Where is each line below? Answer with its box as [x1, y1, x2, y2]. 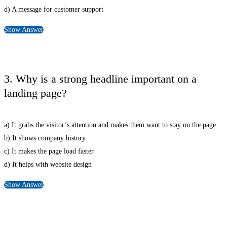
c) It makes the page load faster [4, 147, 94, 156]
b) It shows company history [4, 134, 86, 142]
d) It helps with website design [4, 161, 92, 169]
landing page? [4, 86, 67, 99]
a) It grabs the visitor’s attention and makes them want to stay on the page [4, 121, 216, 129]
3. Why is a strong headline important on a [4, 72, 197, 85]
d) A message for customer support [4, 5, 103, 13]
